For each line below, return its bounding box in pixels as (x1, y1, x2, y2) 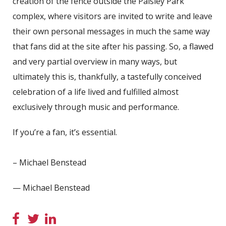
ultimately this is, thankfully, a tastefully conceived (13, 71, 201, 82)
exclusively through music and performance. (13, 101, 179, 112)
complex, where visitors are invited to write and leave (13, 10, 212, 22)
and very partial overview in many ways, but (13, 55, 177, 67)
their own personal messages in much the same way (13, 25, 210, 37)
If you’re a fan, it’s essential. (13, 126, 117, 138)
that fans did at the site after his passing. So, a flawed (13, 40, 213, 52)
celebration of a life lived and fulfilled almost (13, 86, 179, 97)
